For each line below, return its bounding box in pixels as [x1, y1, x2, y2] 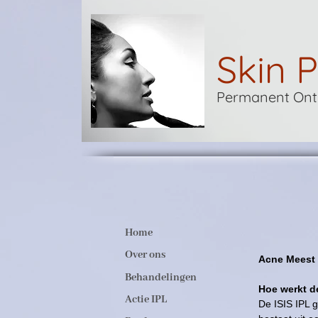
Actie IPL [125, 293, 167, 307]
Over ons [125, 248, 165, 262]
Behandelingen [125, 270, 197, 284]
